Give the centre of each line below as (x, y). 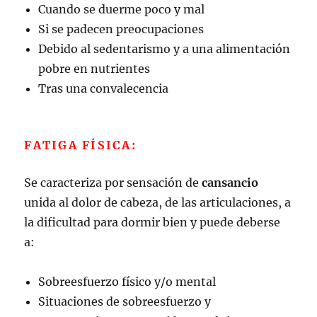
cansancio (229, 182)
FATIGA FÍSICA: (80, 145)
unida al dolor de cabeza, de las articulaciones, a (158, 202)
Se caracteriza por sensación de (112, 182)
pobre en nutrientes (94, 68)
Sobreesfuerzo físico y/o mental (127, 281)
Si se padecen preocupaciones (121, 29)
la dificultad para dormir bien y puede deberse (152, 222)
